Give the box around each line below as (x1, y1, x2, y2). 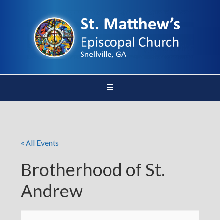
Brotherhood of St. (21, 159, 165, 180)
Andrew (21, 180, 83, 201)
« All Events (21, 138, 59, 147)
